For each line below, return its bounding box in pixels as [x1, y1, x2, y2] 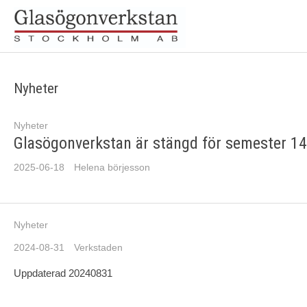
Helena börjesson [74, 162, 150, 173]
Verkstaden [74, 243, 123, 253]
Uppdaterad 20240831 [14, 267, 112, 279]
